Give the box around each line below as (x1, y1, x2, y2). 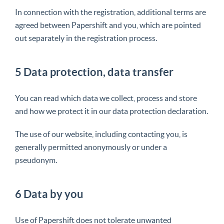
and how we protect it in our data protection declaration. (15, 106, 208, 115)
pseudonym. (15, 155, 57, 164)
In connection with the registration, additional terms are (15, 7, 206, 16)
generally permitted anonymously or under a (15, 142, 167, 151)
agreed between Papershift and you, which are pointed (15, 20, 201, 29)
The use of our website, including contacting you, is (15, 129, 187, 138)
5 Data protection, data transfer (15, 65, 173, 78)
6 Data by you (15, 187, 83, 200)
